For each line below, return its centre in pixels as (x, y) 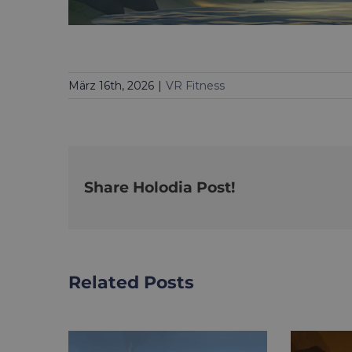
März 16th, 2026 (111, 85)
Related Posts (131, 282)
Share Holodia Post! (159, 187)
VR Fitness (195, 85)
